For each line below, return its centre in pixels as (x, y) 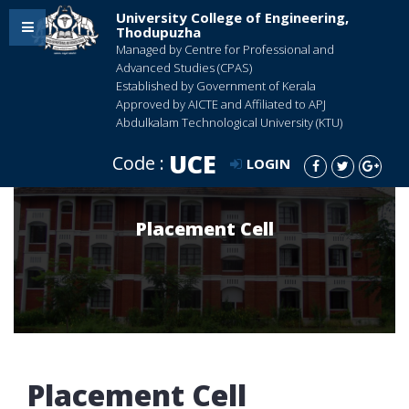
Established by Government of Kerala (216, 86)
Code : (141, 163)
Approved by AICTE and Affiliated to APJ (221, 104)
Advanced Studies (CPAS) (184, 68)
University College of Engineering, (232, 17)
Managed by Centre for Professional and (225, 49)
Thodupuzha (158, 32)
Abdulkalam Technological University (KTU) (229, 122)
